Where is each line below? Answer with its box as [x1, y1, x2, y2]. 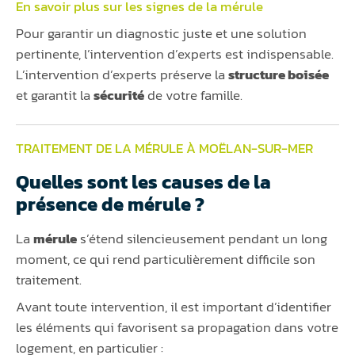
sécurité [94, 85, 144, 106]
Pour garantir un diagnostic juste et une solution [16, 23, 307, 44]
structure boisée [228, 64, 329, 86]
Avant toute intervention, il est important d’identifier [16, 296, 331, 318]
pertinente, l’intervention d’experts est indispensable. [16, 44, 334, 65]
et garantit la [16, 85, 94, 106]
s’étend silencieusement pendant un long [77, 228, 327, 250]
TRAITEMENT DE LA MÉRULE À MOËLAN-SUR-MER [16, 138, 313, 159]
